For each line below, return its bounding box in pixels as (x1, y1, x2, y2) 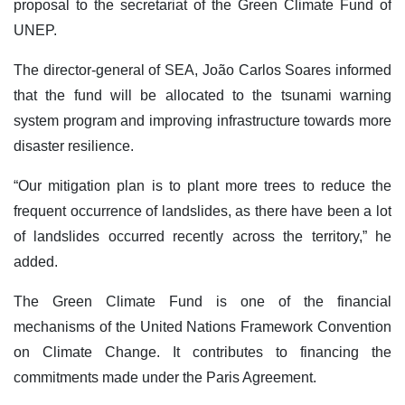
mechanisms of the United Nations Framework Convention (14, 319, 391, 335)
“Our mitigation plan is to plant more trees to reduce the (14, 178, 391, 194)
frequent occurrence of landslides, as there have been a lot (14, 203, 391, 220)
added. (14, 254, 58, 270)
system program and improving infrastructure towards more (14, 113, 391, 129)
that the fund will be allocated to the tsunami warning (14, 88, 391, 104)
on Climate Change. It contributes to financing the (14, 344, 391, 361)
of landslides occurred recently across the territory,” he (14, 229, 391, 245)
